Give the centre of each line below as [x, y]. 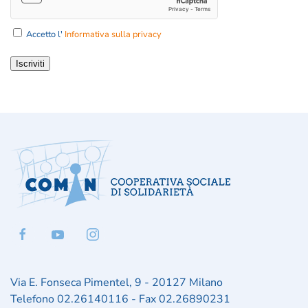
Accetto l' [44, 34]
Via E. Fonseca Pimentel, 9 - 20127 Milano [117, 283]
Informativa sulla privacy [113, 34]
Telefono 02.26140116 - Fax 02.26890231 [120, 299]
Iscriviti [30, 64]
